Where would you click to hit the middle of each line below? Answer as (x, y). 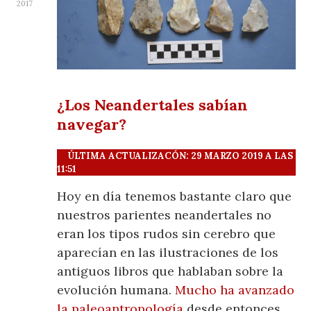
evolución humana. (116, 290)
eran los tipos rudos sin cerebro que (167, 234)
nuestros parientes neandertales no (165, 215)
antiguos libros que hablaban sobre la (170, 271)
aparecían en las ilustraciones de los (168, 253)
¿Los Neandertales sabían (153, 105)
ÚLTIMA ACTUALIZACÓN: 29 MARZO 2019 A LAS (175, 156)
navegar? (92, 125)
